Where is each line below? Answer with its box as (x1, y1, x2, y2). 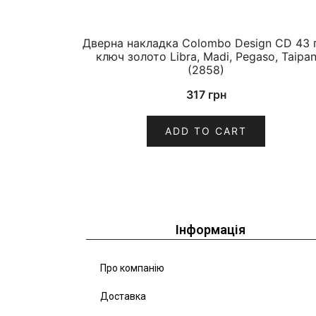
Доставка (100, 291, 146, 303)
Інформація (176, 222, 246, 238)
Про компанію (100, 262, 164, 274)
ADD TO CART (165, 125, 247, 138)
